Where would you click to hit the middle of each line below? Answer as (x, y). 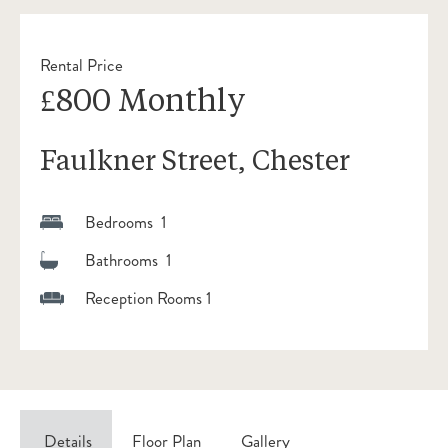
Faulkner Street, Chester (195, 159)
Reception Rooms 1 (148, 298)
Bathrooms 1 (128, 260)
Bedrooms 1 (126, 222)
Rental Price (81, 65)
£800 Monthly (143, 99)
